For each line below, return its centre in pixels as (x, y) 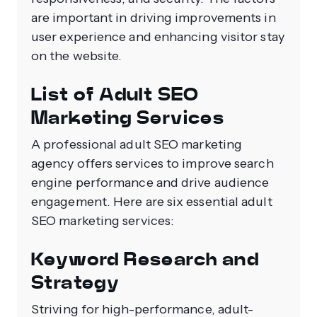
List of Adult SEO (115, 94)
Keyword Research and (145, 259)
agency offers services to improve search (152, 163)
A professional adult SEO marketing (137, 144)
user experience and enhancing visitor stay (158, 36)
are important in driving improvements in (154, 17)
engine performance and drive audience (150, 182)
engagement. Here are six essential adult (152, 201)
